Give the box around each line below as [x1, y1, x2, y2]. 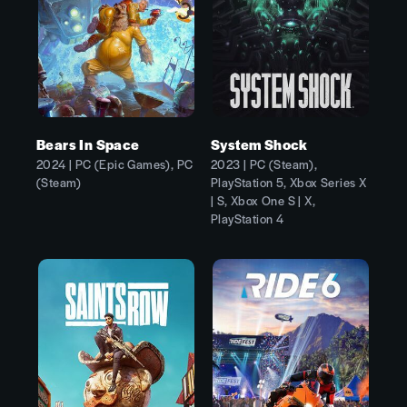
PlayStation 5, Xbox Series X [210, 173, 367, 191]
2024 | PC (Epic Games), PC [36, 154, 194, 173]
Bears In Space [36, 134, 140, 154]
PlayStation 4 [210, 209, 284, 227]
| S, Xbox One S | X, [210, 191, 315, 209]
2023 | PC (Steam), [210, 154, 318, 173]
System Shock [210, 134, 308, 154]
